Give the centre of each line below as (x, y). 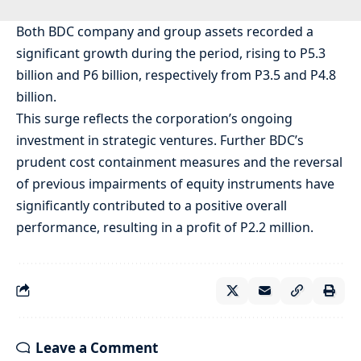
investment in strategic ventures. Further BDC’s (160, 140)
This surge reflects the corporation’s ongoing (154, 118)
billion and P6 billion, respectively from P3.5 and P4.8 (176, 75)
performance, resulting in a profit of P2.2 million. (165, 227)
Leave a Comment (97, 347)
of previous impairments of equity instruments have (175, 183)
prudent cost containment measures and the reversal (179, 162)
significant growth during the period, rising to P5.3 (171, 53)
